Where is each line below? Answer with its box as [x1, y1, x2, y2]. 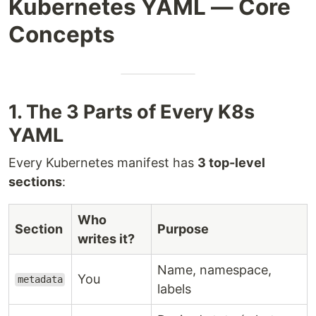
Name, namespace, [157, 262, 272, 277]
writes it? [78, 231, 135, 246]
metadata [17, 274, 63, 286]
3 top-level [197, 154, 265, 170]
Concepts [8, 20, 115, 48]
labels [157, 281, 191, 296]
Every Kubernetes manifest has [8, 154, 197, 170]
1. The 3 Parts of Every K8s [8, 99, 255, 123]
